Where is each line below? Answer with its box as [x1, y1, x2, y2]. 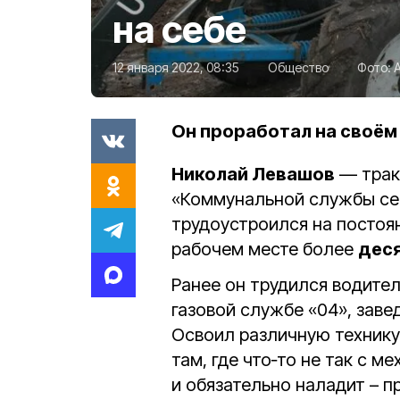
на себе [112, 5, 246, 52]
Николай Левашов [171, 162, 335, 185]
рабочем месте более [171, 237, 358, 260]
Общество [268, 59, 329, 75]
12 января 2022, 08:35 [112, 59, 239, 75]
